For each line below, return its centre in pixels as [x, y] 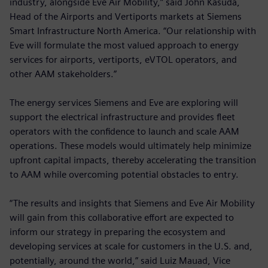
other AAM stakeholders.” [63, 74]
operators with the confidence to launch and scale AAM [124, 131]
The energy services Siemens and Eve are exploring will [124, 102]
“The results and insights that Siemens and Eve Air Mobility [132, 203]
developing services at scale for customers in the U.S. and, [131, 246]
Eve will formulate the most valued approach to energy [124, 45]
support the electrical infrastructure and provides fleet [122, 117]
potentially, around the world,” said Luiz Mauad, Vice [120, 260]
